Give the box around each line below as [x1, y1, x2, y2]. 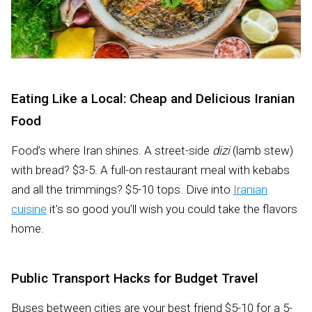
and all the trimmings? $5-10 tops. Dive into [11, 182, 233, 196]
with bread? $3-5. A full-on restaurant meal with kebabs [11, 162, 290, 177]
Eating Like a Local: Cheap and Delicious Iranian [11, 90, 295, 107]
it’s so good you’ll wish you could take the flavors [47, 201, 297, 216]
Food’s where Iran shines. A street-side [11, 143, 212, 157]
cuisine [11, 201, 47, 216]
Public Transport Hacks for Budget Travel [11, 270, 258, 286]
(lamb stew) [230, 143, 293, 157]
